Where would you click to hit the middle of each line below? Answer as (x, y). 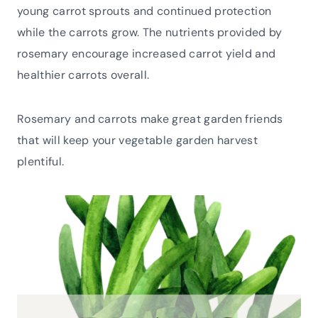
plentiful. (42, 161)
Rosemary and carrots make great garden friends (150, 119)
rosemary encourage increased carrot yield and (147, 53)
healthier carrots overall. (85, 75)
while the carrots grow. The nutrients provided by (150, 32)
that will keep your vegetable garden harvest (138, 140)
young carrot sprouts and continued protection (144, 11)
